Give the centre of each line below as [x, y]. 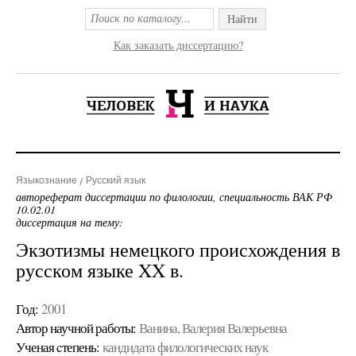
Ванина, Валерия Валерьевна [213, 328]
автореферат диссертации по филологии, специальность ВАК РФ [174, 197]
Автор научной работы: [76, 328]
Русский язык [116, 180]
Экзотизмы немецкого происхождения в [178, 250]
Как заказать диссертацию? [178, 45]
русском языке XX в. [100, 270]
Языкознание [46, 180]
